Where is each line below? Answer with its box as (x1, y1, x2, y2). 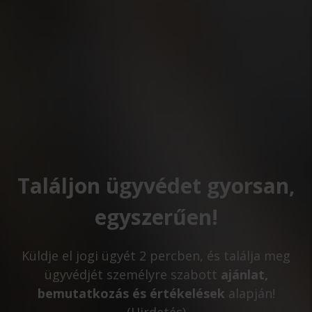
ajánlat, (220, 266, 268, 283)
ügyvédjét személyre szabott (44, 266, 221, 283)
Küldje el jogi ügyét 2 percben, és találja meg (22, 247, 290, 265)
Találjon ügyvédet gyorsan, (17, 171, 295, 201)
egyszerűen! (94, 203, 218, 232)
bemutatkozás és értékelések (37, 285, 225, 302)
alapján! (224, 285, 275, 302)
